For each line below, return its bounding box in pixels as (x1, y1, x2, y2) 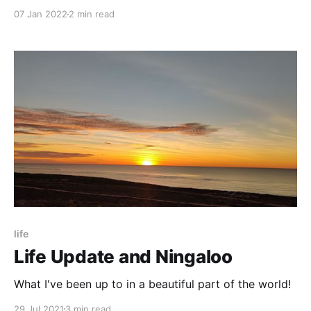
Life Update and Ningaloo (14, 245, 233, 267)
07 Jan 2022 (14, 8, 67, 20)
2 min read (69, 8, 115, 20)
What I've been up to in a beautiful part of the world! (14, 276, 291, 291)
